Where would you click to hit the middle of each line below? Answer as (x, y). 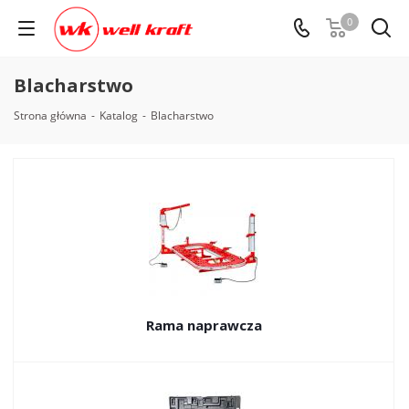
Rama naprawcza (204, 325)
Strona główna (50, 115)
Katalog (119, 115)
